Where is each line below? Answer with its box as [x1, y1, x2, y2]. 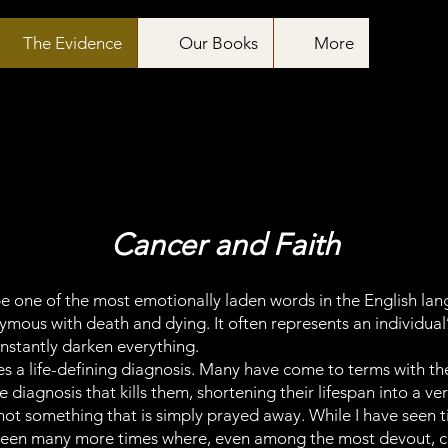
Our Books [179, 33, 258, 53]
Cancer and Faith [111, 227, 340, 263]
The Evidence [23, 33, 122, 53]
